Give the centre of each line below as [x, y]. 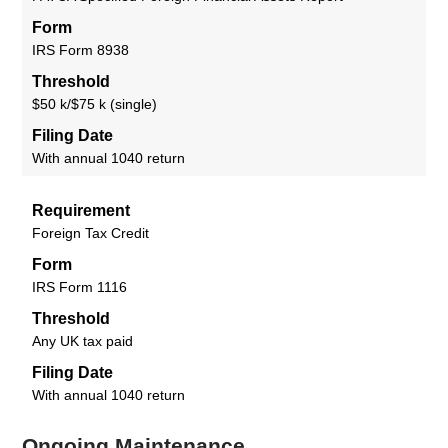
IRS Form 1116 [80, 286]
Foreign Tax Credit [91, 232]
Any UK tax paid [83, 340]
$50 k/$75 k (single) [95, 103]
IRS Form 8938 [81, 49]
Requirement [81, 210]
